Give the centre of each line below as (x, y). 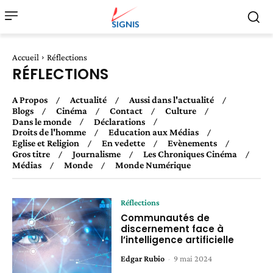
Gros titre (31, 154)
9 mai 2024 (193, 258)
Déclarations (119, 121)
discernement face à (172, 229)
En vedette (123, 143)
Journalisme (97, 154)
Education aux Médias (154, 132)
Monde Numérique (153, 165)
